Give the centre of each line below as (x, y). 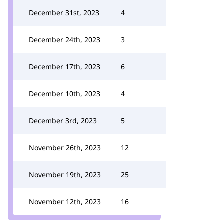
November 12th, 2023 (65, 202)
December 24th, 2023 (65, 40)
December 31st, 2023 (64, 13)
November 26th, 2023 (65, 148)
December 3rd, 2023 (63, 121)
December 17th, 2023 (65, 67)
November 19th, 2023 (65, 175)
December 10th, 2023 (65, 94)
